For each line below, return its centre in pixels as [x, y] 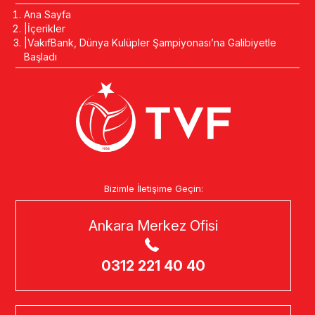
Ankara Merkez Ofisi [153, 225]
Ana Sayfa [48, 14]
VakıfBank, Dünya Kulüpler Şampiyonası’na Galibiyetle [152, 43]
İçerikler [47, 28]
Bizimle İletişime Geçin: [153, 188]
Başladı [41, 57]
